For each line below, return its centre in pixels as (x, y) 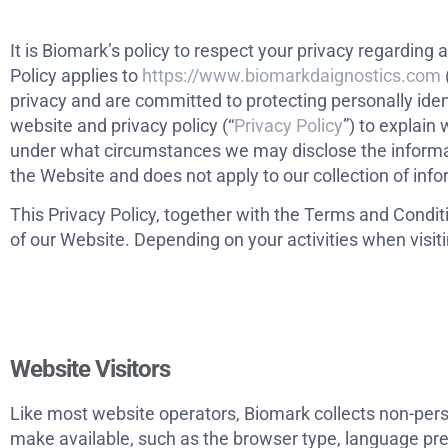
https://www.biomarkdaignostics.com (291, 75)
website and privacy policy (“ (122, 125)
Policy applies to (76, 75)
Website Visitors (90, 368)
